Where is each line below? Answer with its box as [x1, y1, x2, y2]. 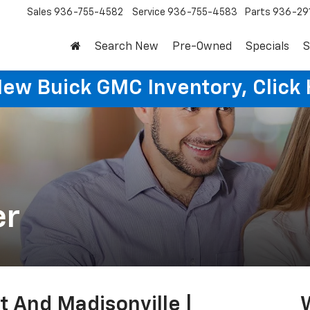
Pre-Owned [172, 42, 232, 53]
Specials [246, 42, 289, 53]
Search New [95, 42, 158, 53]
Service [132, 8, 165, 18]
